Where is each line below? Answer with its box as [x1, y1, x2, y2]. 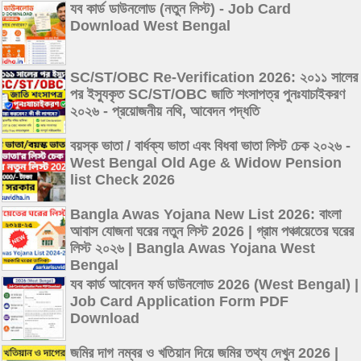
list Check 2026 [70, 171, 175, 188]
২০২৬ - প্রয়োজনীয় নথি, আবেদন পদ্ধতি [70, 102, 259, 119]
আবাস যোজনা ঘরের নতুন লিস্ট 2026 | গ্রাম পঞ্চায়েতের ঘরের [70, 222, 354, 239]
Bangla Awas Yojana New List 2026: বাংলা [70, 205, 341, 222]
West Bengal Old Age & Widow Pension [70, 154, 342, 171]
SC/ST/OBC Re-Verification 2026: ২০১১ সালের [70, 68, 358, 85]
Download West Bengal [70, 17, 230, 34]
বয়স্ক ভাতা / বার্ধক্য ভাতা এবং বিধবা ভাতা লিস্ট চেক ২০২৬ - [70, 137, 351, 154]
